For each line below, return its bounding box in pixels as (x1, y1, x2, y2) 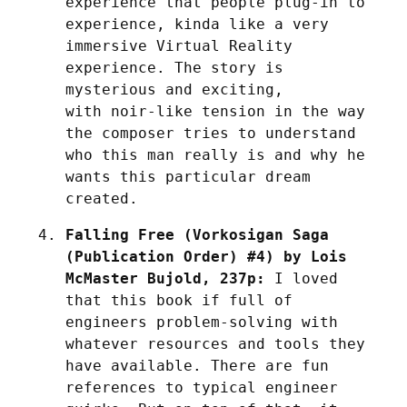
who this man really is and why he (65, 145, 365, 164)
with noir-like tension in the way (65, 102, 365, 120)
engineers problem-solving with (65, 313, 338, 331)
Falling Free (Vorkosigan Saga (65, 225, 329, 243)
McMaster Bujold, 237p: (65, 269, 265, 287)
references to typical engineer (65, 378, 338, 396)
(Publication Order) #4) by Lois (65, 247, 347, 265)
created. (65, 189, 138, 207)
